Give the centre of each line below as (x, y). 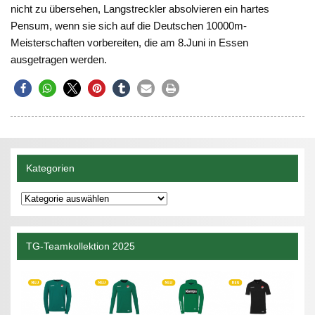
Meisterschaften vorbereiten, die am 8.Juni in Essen (130, 43)
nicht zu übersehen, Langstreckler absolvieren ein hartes (140, 9)
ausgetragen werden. (59, 60)
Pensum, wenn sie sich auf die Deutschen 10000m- (129, 26)
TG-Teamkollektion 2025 (80, 247)
